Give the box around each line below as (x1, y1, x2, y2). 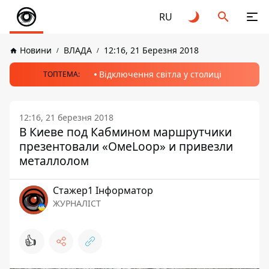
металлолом (19, 153, 89, 169)
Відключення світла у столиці (98, 68, 222, 80)
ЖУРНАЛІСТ (53, 198, 101, 209)
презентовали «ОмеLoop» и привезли (19, 138, 233, 154)
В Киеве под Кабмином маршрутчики (19, 124, 232, 140)
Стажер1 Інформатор (53, 184, 153, 197)
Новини (20, 44, 52, 56)
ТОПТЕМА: (43, 69, 80, 79)
